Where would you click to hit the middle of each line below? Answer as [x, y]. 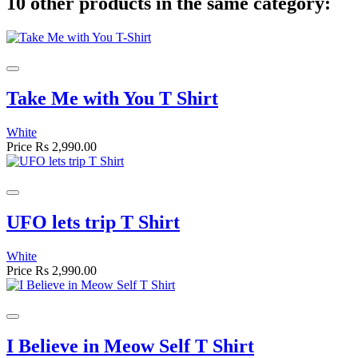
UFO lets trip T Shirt [93, 222]
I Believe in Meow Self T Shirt [130, 346]
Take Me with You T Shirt [112, 99]
